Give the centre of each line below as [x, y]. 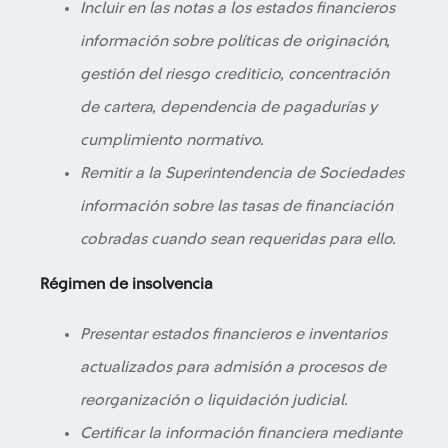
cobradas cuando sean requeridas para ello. [238, 239]
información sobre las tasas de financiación [236, 206]
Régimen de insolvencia [126, 284]
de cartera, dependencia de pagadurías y [228, 107]
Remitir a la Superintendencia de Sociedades [242, 173]
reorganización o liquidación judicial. [214, 400]
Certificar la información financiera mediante [241, 433]
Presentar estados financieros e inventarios [233, 334]
